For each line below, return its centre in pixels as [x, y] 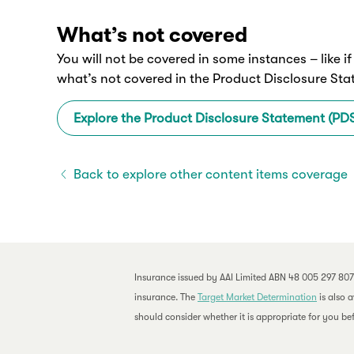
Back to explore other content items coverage [210, 174]
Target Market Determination [257, 298]
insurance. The [166, 298]
